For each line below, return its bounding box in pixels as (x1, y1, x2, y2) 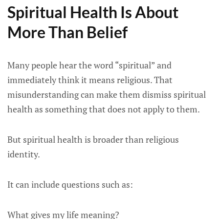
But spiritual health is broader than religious (7, 133, 179, 145)
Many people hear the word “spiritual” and (7, 59, 172, 71)
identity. (7, 148, 40, 160)
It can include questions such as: (7, 178, 133, 190)
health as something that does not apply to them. (7, 103, 200, 115)
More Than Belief (7, 22, 128, 42)
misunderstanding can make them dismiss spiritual (7, 88, 206, 100)
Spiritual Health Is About (7, 2, 178, 22)
